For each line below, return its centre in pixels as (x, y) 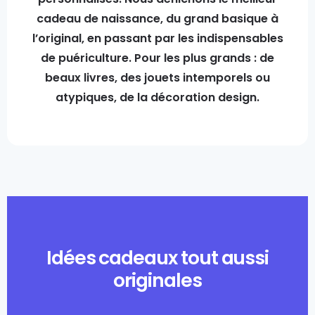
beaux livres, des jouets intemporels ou (157, 78)
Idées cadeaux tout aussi (157, 258)
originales (157, 280)
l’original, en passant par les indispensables (157, 38)
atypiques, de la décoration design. (157, 97)
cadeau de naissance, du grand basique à (157, 19)
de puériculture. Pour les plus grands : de (157, 58)
